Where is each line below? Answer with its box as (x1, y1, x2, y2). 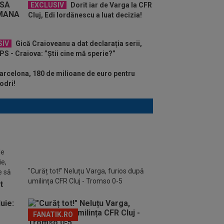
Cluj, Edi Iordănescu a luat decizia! (28, 10, 142, 19)
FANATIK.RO (33, 210, 73, 218)
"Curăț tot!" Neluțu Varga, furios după (28, 166, 144, 175)
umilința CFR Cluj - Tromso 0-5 (28, 176, 122, 185)
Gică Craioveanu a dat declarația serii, (14, 39, 142, 47)
